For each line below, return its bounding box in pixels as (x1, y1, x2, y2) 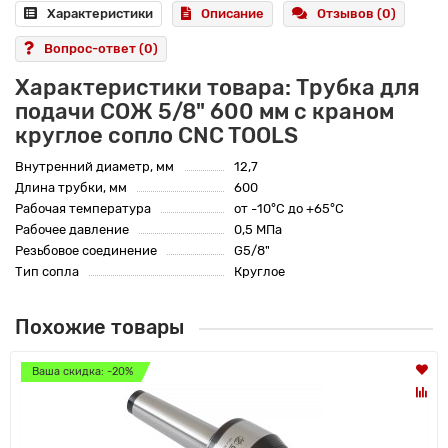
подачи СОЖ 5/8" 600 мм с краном (15, 98, 394, 126)
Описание (201, 6, 264, 22)
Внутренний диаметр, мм (15, 159, 174, 175)
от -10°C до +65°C (234, 201, 344, 217)
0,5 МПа (234, 222, 282, 238)
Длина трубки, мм (15, 180, 127, 196)
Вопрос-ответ (44, 41, 139, 57)
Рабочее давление (15, 222, 129, 238)
